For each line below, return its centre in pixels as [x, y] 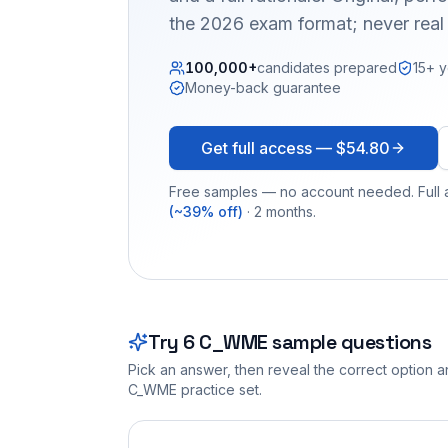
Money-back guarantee [263, 87]
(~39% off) [206, 211]
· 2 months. [279, 211]
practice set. [221, 389]
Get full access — [268, 147]
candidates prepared [327, 67]
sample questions [349, 341]
